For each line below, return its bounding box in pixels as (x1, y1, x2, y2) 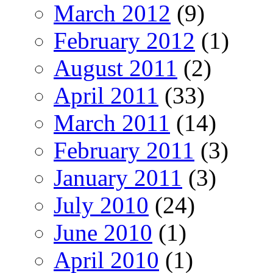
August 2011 (54, 55, 177, 82)
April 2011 (54, 82, 158, 109)
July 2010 (54, 192, 149, 219)
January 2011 (54, 165, 182, 191)
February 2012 (54, 27, 195, 54)
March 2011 (54, 110, 170, 136)
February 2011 (54, 137, 194, 164)
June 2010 (54, 219, 152, 246)
